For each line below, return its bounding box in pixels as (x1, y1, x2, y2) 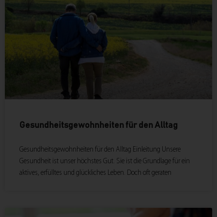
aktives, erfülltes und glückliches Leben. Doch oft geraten (19, 169, 171, 177)
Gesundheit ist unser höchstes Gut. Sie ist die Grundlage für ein (19, 157, 190, 166)
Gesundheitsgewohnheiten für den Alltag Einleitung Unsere (19, 146, 181, 154)
